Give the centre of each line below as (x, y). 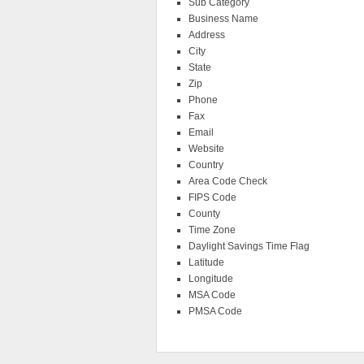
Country (206, 165)
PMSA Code (215, 312)
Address (207, 35)
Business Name (223, 19)
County (204, 214)
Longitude (211, 279)
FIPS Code (212, 198)
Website (206, 149)
